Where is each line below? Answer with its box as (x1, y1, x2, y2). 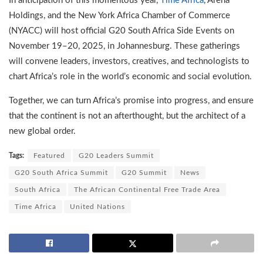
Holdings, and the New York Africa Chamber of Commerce (9, 11, 230, 21)
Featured (33, 152, 65, 160)
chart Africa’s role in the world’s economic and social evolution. (9, 72, 252, 82)
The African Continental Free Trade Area (74, 186, 220, 194)
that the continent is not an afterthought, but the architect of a (9, 112, 245, 121)
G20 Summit (122, 169, 167, 177)
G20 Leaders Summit (79, 152, 154, 160)
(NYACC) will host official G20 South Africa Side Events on (9, 26, 234, 36)
